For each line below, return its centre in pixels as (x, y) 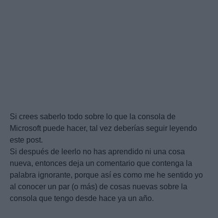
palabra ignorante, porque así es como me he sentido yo (106, 175)
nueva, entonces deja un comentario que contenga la (101, 163)
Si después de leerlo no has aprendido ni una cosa (97, 152)
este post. (26, 140)
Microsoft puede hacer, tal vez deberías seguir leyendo (103, 128)
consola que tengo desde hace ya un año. (82, 199)
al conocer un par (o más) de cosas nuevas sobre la (99, 187)
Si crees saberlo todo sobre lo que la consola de (93, 117)
